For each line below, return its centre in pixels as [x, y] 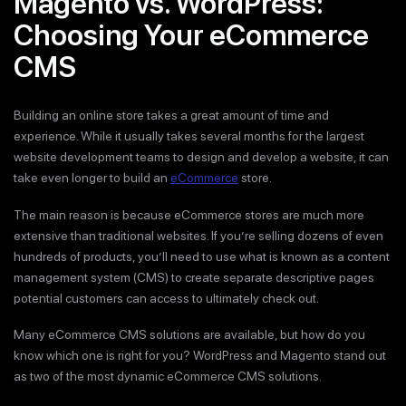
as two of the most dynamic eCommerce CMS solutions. [168, 376]
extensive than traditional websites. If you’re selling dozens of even [198, 235]
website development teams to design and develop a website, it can [201, 157]
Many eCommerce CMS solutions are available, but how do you [189, 334]
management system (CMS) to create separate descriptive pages [194, 277]
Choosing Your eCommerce [191, 35]
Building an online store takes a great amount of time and [171, 115]
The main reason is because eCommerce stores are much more [189, 214]
